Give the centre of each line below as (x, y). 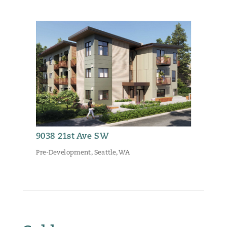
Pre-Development (63, 153)
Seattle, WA (112, 153)
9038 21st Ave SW (72, 137)
